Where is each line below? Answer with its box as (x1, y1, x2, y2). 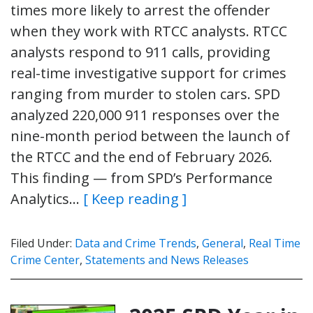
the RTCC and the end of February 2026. (10, 147, 272, 166)
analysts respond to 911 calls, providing (10, 42, 270, 61)
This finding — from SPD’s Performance (10, 168, 272, 187)
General (202, 235, 243, 251)
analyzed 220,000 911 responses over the (10, 105, 279, 124)
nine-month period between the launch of (10, 126, 290, 145)
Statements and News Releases (85, 252, 249, 268)
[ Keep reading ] (83, 189, 187, 208)
